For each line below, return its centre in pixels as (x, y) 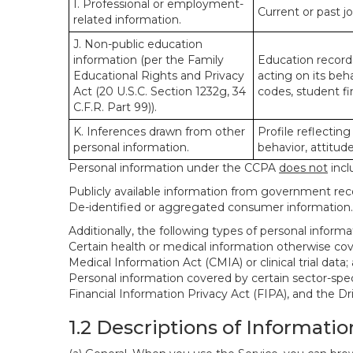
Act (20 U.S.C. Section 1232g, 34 (160, 91)
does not (303, 168)
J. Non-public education (138, 44)
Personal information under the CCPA (174, 168)
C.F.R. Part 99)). (115, 107)
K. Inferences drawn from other (159, 132)
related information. (127, 20)
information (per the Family (149, 60)
